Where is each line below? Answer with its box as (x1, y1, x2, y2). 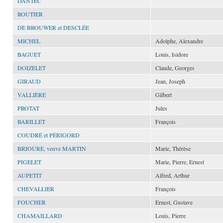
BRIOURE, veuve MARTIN (17, 144, 86, 152)
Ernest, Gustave (155, 198, 193, 206)
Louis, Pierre (155, 212, 186, 220)
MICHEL (17, 37, 40, 45)
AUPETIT (17, 171, 42, 179)
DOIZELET (17, 64, 46, 72)
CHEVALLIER (17, 185, 54, 193)
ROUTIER (17, 10, 43, 18)
